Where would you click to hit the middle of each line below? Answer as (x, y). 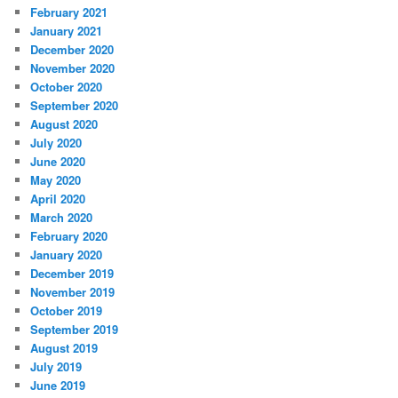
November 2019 (73, 291)
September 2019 (75, 329)
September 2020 (75, 105)
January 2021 (67, 30)
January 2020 (67, 254)
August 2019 (64, 347)
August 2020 (64, 123)
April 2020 (58, 198)
